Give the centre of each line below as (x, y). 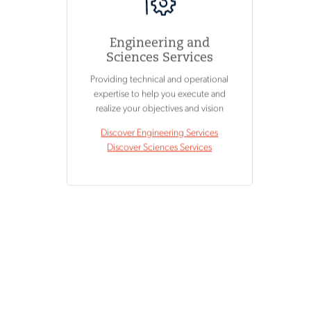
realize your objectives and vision (159, 109)
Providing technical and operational (160, 80)
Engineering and (159, 44)
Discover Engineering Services (160, 133)
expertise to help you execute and (159, 94)
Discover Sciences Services (160, 148)
